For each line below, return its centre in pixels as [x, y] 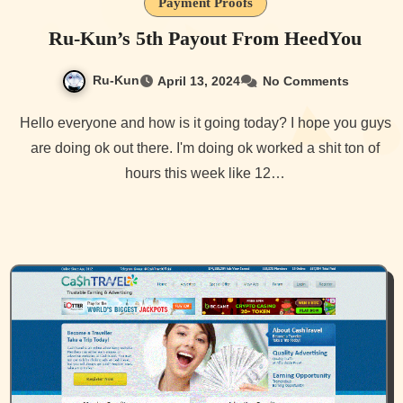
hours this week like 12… [205, 173]
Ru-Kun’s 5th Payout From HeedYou [205, 39]
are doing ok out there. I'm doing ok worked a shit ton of [205, 148]
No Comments [305, 81]
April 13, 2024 [198, 81]
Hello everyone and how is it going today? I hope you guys [25, 122]
